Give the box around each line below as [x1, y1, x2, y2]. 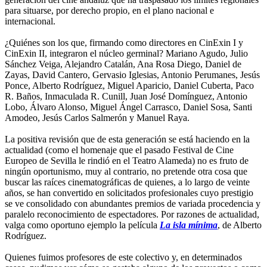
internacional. [5, 15, 55, 26]
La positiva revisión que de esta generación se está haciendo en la [5, 133, 250, 144]
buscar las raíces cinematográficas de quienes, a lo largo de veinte [5, 176, 250, 187]
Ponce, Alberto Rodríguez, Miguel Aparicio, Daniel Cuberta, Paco [5, 80, 254, 91]
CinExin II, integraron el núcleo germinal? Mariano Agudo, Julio [5, 48, 248, 58]
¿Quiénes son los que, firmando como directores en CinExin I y [5, 37, 243, 48]
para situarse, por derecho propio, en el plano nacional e [5, 5, 214, 15]
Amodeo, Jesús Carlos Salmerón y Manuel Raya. [5, 112, 190, 123]
